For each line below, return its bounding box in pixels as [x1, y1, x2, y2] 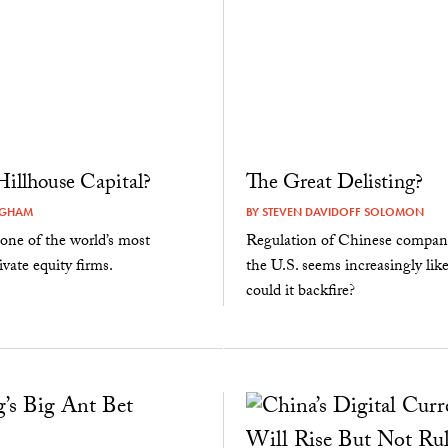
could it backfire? [245, 278, 355, 306]
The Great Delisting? [245, 166, 423, 203]
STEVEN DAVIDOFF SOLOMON [261, 203, 424, 220]
